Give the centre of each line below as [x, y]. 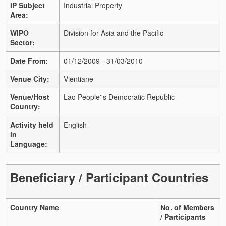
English [75, 124]
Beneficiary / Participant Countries [109, 177]
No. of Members [187, 207]
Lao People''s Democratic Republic [119, 97]
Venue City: [30, 78]
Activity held [32, 124]
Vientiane [78, 78]
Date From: [29, 60]
